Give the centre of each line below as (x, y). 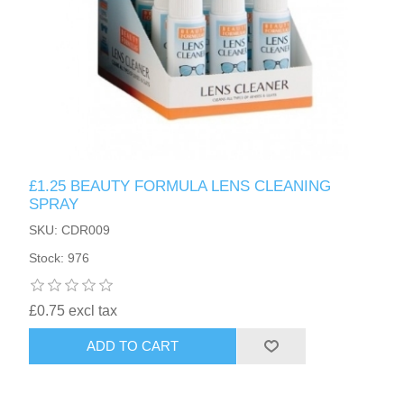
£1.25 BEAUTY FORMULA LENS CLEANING (180, 186)
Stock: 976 (60, 257)
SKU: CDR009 (70, 230)
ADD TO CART (133, 346)
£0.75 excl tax (73, 310)
